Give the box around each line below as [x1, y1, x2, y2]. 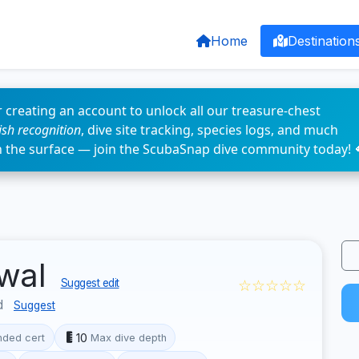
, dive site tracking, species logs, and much [81, 121, 338, 139]
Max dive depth [90, 331, 167, 344]
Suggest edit [60, 276, 119, 289]
